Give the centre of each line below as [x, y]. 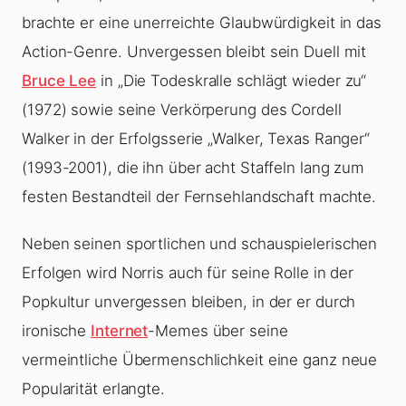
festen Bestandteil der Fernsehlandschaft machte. [199, 197]
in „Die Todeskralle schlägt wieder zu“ [232, 81]
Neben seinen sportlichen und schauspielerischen [200, 244]
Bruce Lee [59, 81]
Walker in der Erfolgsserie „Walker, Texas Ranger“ [196, 139]
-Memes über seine [218, 331]
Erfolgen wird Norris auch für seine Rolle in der [188, 273]
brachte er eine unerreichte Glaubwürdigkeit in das [202, 23]
